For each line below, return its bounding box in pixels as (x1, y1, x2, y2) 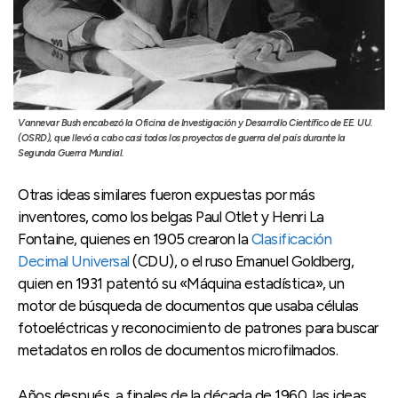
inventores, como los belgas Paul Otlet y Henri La (18, 207, 324, 226)
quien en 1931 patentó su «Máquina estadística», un (18, 274, 344, 292)
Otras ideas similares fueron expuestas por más (18, 185, 314, 203)
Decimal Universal (18, 251, 130, 270)
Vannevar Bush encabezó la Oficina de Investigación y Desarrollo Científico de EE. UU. (18, 116, 373, 129)
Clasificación (251, 229, 331, 248)
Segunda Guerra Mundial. (18, 147, 124, 159)
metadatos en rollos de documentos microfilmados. (18, 340, 338, 359)
